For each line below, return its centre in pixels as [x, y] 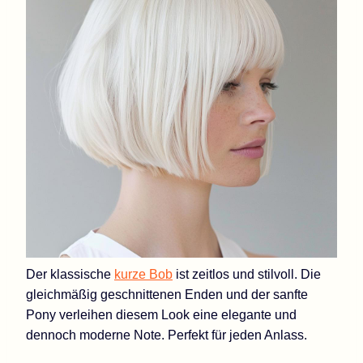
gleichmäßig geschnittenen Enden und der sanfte [167, 294]
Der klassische [70, 274]
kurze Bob [143, 274]
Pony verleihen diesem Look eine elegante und [161, 314]
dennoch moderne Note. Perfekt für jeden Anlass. [167, 335]
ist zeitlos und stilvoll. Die [247, 274]
